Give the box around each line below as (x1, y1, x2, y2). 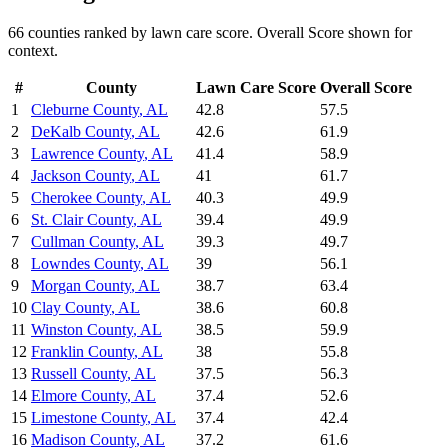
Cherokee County (31, 189, 142, 207)
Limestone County (31, 409, 147, 427)
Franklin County (31, 343, 134, 361)
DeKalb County (31, 123, 131, 141)
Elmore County (31, 387, 127, 405)
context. (8, 42, 58, 60)
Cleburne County (31, 101, 139, 119)
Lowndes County (31, 255, 140, 273)
